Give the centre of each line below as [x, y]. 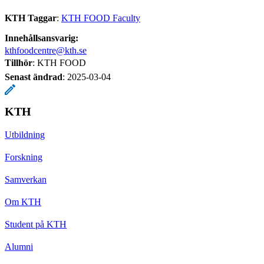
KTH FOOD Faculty [101, 18]
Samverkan [26, 179]
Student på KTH [36, 224]
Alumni [19, 246]
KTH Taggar [31, 18]
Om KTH [23, 202]
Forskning [24, 157]
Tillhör [19, 62]
